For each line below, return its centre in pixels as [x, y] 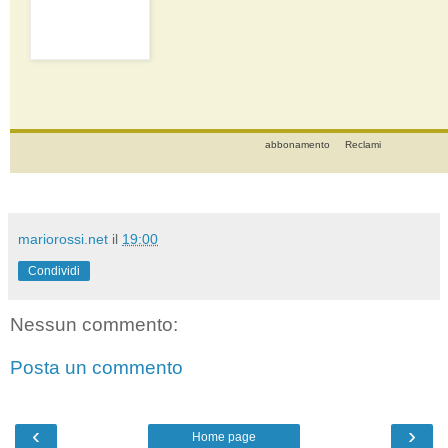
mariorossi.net [63, 238]
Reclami [362, 144]
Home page [224, 436]
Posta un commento [96, 368]
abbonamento [298, 144]
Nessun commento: [94, 324]
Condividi [54, 270]
